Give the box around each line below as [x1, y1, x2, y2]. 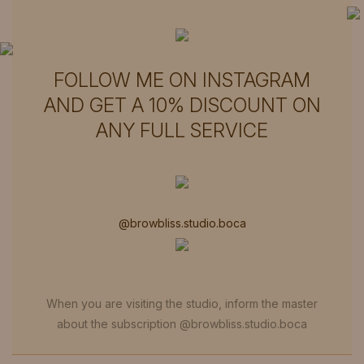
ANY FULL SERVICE [96, 119, 268, 143]
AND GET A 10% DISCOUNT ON [43, 93, 321, 118]
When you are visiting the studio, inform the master [46, 297, 318, 311]
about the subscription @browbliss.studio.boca [57, 317, 307, 331]
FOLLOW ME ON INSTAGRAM [54, 68, 310, 93]
